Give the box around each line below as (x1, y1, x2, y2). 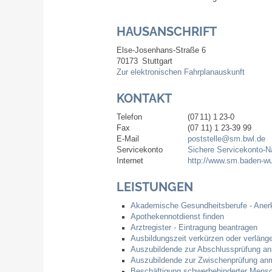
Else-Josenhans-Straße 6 (117, 46, 206, 55)
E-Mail (117, 134, 139, 143)
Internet (117, 156, 143, 165)
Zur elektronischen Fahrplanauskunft (117, 67, 245, 76)
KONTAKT (117, 90, 172, 106)
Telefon (117, 112, 142, 121)
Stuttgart (142, 56, 172, 66)
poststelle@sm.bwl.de (187, 134, 265, 143)
